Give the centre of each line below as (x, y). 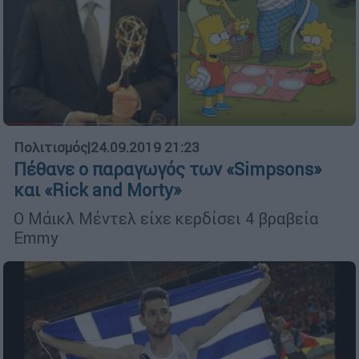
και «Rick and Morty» (97, 190)
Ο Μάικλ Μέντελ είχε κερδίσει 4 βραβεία (166, 218)
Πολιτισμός (50, 147)
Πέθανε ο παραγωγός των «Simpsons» (167, 169)
